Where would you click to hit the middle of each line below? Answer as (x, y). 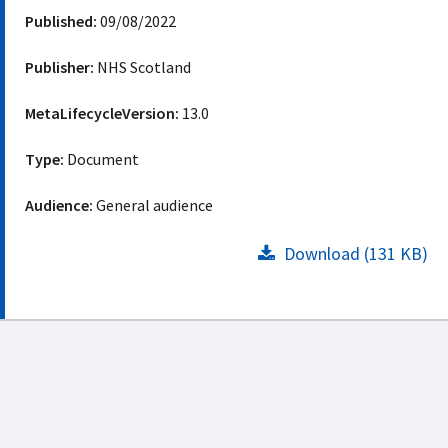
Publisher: (59, 67)
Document (101, 159)
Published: (61, 21)
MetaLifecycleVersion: (102, 113)
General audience (154, 205)
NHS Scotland (142, 67)
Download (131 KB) (354, 253)
